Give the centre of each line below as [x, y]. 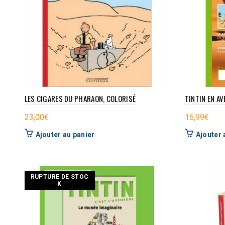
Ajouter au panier [65, 134]
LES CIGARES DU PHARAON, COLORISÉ [80, 98]
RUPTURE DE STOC [60, 177]
